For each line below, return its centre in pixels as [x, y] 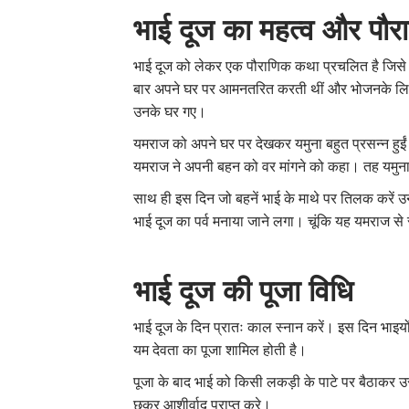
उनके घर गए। [170, 112]
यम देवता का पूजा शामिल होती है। [220, 351]
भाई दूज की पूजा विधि [248, 292]
